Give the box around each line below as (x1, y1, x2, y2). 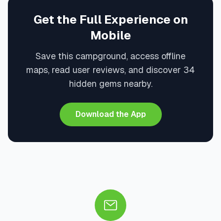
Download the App (75, 109, 146, 119)
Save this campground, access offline (36, 50, 185, 62)
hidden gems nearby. (69, 78, 152, 89)
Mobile (90, 28, 131, 43)
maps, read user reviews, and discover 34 (26, 64, 195, 75)
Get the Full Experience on (33, 12, 188, 27)
